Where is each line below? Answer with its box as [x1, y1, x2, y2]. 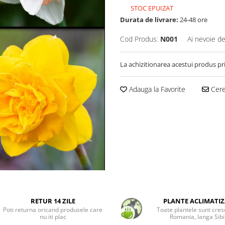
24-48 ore [178, 15, 207, 25]
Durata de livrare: [120, 15, 178, 25]
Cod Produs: [120, 34, 158, 44]
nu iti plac [39, 212, 66, 221]
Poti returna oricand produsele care [3, 205, 103, 214]
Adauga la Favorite [127, 84, 185, 94]
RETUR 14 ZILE [30, 196, 75, 206]
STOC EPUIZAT [129, 4, 173, 13]
